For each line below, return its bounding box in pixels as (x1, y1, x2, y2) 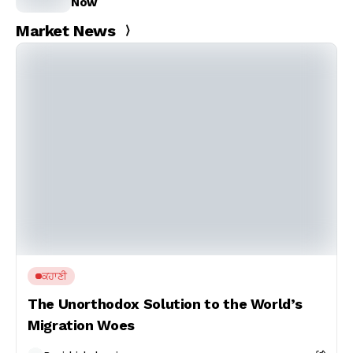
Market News (16, 21, 116, 40)
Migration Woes (28, 317, 135, 333)
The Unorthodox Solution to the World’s (28, 295, 303, 312)
